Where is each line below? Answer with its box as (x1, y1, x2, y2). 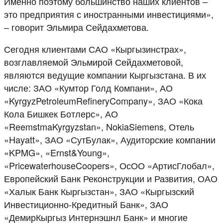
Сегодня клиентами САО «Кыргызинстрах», (4, 42, 186, 55)
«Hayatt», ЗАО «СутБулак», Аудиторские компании (4, 132, 216, 146)
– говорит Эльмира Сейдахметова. (4, 20, 149, 33)
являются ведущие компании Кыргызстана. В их (4, 68, 206, 81)
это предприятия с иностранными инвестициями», (4, 7, 214, 20)
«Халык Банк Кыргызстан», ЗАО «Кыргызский (4, 184, 194, 198)
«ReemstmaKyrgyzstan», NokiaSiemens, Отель (4, 119, 194, 133)
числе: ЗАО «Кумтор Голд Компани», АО (4, 81, 173, 94)
